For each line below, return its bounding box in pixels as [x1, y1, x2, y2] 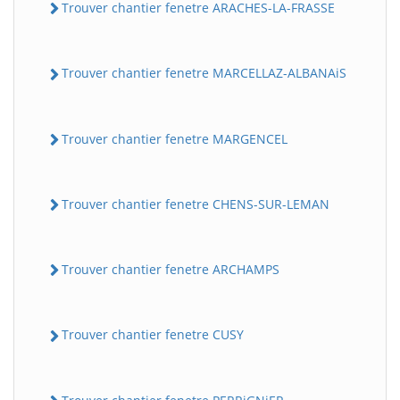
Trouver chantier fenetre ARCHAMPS [62, 261, 279, 278]
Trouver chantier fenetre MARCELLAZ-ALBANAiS [62, 64, 346, 82]
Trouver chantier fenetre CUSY [62, 326, 244, 344]
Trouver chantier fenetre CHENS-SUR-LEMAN [62, 195, 329, 212]
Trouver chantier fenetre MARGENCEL [62, 129, 287, 147]
